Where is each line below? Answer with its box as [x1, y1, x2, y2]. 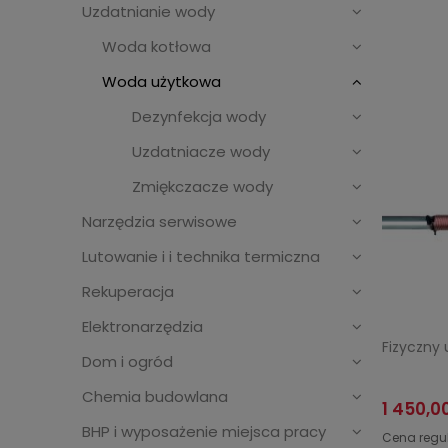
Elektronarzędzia [82, 315, 203, 337]
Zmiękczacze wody [132, 175, 273, 197]
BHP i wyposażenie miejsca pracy [82, 420, 326, 442]
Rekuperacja [82, 280, 174, 302]
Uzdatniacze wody [132, 140, 270, 162]
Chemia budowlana [82, 385, 228, 407]
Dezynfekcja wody [132, 105, 266, 127]
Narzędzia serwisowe [82, 210, 237, 232]
